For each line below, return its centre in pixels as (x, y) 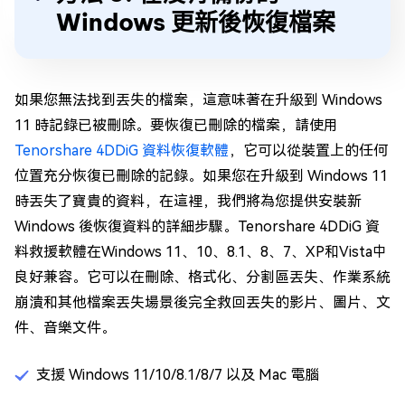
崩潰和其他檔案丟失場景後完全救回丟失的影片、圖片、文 (202, 302)
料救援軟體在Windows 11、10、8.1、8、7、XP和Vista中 (201, 252)
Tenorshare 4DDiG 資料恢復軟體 (122, 151)
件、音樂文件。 (65, 328)
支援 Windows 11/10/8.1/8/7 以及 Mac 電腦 (178, 375)
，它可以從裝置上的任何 (308, 151)
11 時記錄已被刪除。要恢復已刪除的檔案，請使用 (176, 125)
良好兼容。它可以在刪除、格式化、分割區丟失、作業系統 (202, 277)
